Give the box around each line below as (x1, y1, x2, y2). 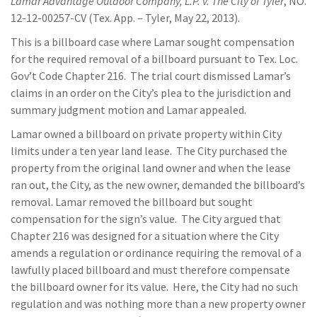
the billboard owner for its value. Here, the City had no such (11, 279, 298, 294)
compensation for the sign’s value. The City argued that (11, 212, 281, 226)
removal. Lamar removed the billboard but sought (11, 195, 253, 209)
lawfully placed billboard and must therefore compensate (11, 263, 290, 277)
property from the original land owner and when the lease (11, 161, 291, 175)
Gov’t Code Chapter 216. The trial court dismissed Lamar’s (11, 69, 291, 83)
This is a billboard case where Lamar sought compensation (11, 35, 294, 49)
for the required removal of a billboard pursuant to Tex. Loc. (11, 52, 298, 66)
